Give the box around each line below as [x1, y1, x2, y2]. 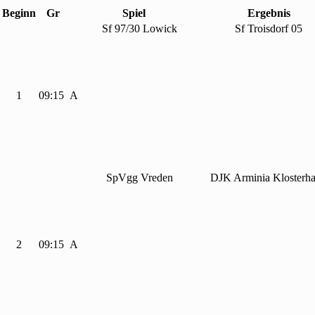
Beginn [2, 7, 37, 20]
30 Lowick [129, 22, 178, 35]
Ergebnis [247, 7, 290, 20]
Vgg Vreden [118, 172, 174, 184]
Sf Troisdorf [235, 22, 292, 35]
